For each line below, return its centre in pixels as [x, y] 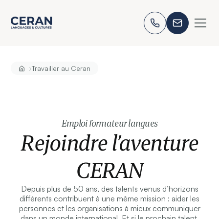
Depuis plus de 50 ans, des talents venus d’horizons [109, 189]
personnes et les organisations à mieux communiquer [109, 208]
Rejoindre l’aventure [109, 143]
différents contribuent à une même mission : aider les [109, 199]
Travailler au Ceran [61, 68]
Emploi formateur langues [109, 124]
